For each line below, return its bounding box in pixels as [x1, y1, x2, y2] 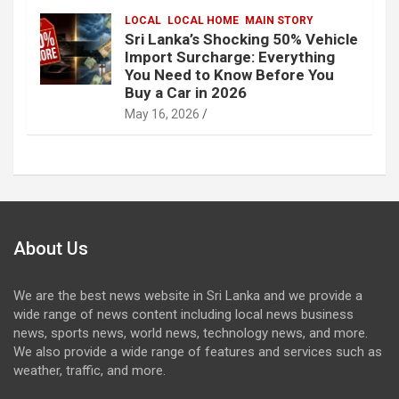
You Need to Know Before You [125, 65, 334, 84]
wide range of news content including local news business [13, 305, 354, 322]
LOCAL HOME [167, 13, 239, 27]
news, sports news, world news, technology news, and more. [13, 324, 368, 341]
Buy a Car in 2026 [125, 83, 247, 102]
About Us [13, 237, 88, 259]
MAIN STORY [245, 13, 313, 27]
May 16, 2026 [125, 106, 199, 121]
